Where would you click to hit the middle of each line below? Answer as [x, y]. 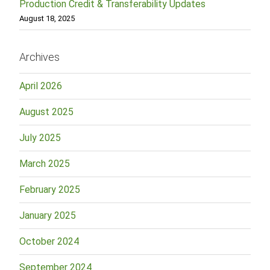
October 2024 [49, 241]
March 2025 [45, 163]
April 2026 [41, 86]
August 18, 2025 [47, 19]
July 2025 [40, 137]
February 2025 [50, 189]
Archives [39, 57]
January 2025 [48, 215]
